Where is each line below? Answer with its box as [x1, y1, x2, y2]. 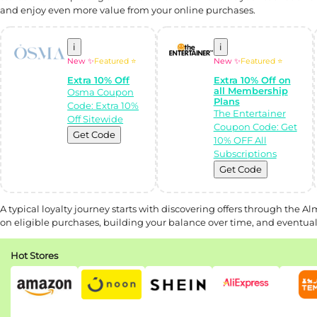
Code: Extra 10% [67, 99, 139, 111]
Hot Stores [11, 249, 59, 261]
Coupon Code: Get [213, 120, 297, 132]
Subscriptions [213, 147, 277, 159]
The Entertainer [213, 107, 286, 119]
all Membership [213, 84, 288, 96]
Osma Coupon [67, 86, 134, 98]
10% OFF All [213, 134, 267, 146]
